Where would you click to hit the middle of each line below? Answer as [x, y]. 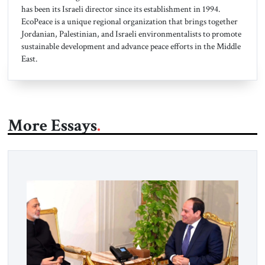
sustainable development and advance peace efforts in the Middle [131, 46]
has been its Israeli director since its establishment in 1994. [120, 9]
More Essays [52, 126]
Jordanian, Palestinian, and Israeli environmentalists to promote [131, 33]
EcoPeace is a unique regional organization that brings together [129, 21]
